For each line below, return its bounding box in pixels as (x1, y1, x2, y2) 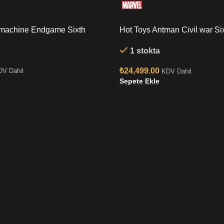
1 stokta (129, 46, 160, 55)
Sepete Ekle (119, 76, 159, 85)
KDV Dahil (161, 67, 191, 75)
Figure (119, 36, 142, 45)
